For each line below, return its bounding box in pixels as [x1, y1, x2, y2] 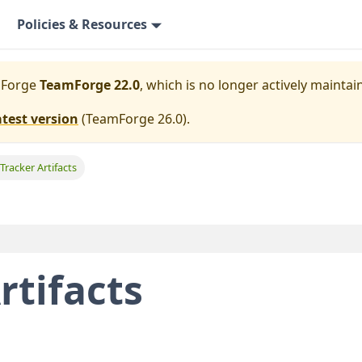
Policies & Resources [17, 15, 148, 33]
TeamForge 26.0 [86, 110, 183, 128]
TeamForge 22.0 [40, 76, 140, 94]
